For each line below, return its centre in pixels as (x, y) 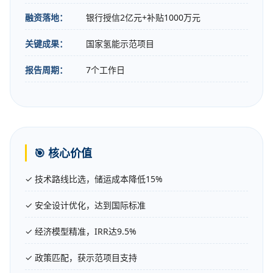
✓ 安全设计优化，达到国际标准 (85, 205)
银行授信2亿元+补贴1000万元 (143, 18)
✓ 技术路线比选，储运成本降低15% (94, 179)
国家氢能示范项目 (120, 44)
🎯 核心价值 (63, 153)
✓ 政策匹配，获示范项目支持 (81, 258)
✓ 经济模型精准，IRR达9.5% (81, 232)
